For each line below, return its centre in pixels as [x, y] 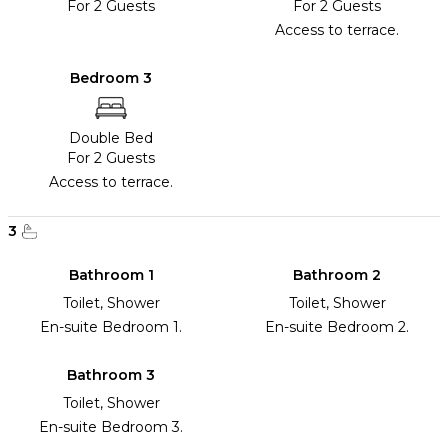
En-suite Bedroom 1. [111, 327]
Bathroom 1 [111, 275]
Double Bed [111, 138]
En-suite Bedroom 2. [337, 327]
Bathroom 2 [337, 275]
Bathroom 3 [111, 375]
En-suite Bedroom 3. [111, 427]
